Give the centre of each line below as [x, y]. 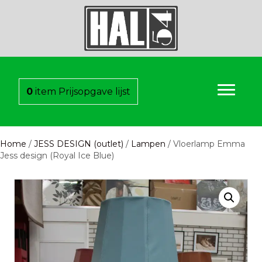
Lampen [148, 144]
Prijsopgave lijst [94, 91]
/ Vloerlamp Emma [205, 144]
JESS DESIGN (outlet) [79, 144]
